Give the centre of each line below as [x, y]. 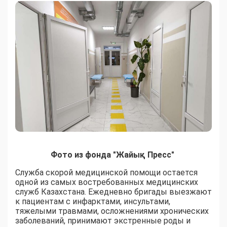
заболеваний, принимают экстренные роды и [103, 221]
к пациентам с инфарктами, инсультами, [93, 202]
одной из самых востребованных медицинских [107, 182]
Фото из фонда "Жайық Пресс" [113, 155]
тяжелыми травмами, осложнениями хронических [112, 211]
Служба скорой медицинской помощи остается [106, 173]
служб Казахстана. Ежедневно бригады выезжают [113, 192]
